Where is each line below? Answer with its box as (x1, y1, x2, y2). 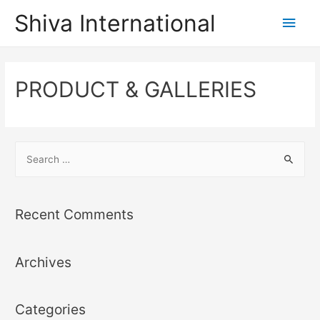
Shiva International (14, 9, 216, 37)
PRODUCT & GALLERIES (15, 76, 257, 103)
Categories (15, 300, 86, 318)
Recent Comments (15, 206, 134, 224)
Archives (15, 253, 72, 271)
